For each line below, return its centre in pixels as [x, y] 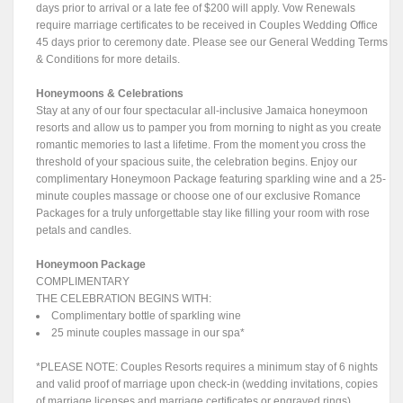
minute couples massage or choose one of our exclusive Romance [199, 197]
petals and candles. [84, 231]
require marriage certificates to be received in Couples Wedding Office [207, 26]
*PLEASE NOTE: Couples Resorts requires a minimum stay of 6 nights [207, 367]
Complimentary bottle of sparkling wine [147, 316]
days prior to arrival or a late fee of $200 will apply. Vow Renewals [196, 9]
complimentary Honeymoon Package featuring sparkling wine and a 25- [211, 179]
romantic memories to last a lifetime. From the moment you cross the [201, 145]
